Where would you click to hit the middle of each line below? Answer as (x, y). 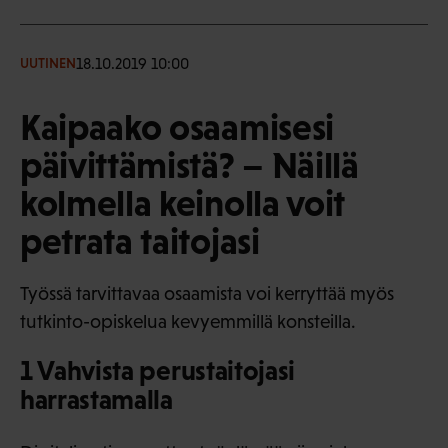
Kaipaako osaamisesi (177, 126)
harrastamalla (96, 399)
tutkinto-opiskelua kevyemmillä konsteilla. (188, 321)
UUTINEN (48, 63)
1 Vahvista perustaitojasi (157, 370)
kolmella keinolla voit (182, 202)
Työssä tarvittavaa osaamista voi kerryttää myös (207, 293)
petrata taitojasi (140, 240)
